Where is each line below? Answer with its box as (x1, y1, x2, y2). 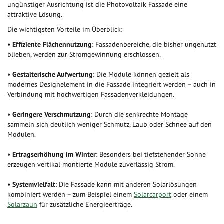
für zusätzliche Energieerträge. (37, 200, 132, 209)
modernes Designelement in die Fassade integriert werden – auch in (7, 80, 216, 89)
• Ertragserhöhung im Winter (7, 150, 96, 159)
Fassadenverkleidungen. (101, 90, 174, 99)
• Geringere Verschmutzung (7, 110, 91, 119)
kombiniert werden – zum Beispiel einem (7, 190, 132, 199)
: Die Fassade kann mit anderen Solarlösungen (55, 180, 197, 189)
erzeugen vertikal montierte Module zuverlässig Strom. (7, 160, 175, 169)
